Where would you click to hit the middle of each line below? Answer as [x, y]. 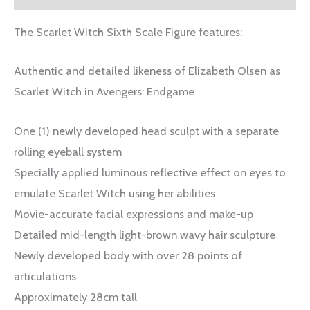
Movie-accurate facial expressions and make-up [134, 213]
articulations [45, 276]
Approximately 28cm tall [75, 297]
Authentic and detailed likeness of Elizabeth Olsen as [147, 71]
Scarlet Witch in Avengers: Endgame [104, 92]
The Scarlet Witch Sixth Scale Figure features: [128, 32]
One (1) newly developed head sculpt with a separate [146, 130]
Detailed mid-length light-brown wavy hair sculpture [145, 234]
